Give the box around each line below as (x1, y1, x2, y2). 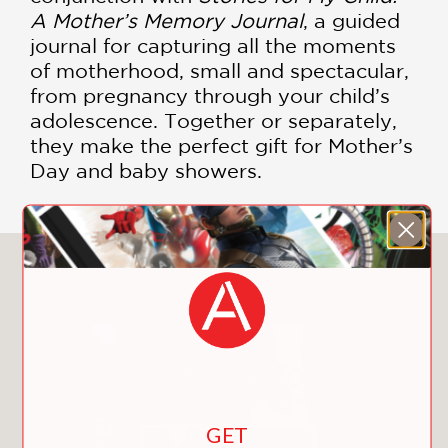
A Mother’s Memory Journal (30, 9, 303, 33)
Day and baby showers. (30, 159, 262, 183)
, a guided (303, 9, 400, 33)
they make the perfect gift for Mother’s (30, 134, 413, 158)
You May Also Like (117, 257, 331, 285)
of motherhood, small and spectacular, (30, 59, 409, 83)
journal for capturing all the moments (30, 34, 396, 58)
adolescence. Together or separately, (30, 109, 397, 133)
